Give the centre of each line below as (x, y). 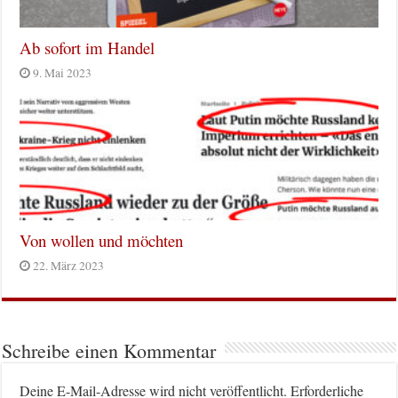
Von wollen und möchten (102, 241)
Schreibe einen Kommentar (109, 351)
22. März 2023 (69, 266)
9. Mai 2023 (63, 73)
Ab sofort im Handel (88, 48)
